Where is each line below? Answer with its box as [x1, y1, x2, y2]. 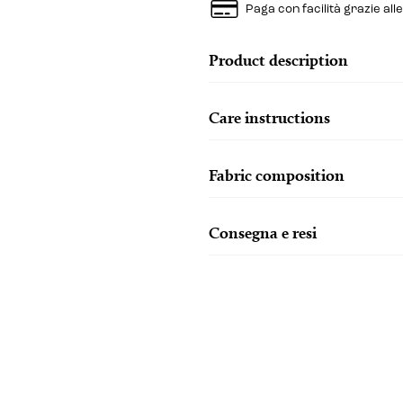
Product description [208, 49, 348, 69]
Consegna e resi [208, 222, 317, 242]
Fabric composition [208, 165, 345, 184]
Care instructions [208, 107, 330, 127]
